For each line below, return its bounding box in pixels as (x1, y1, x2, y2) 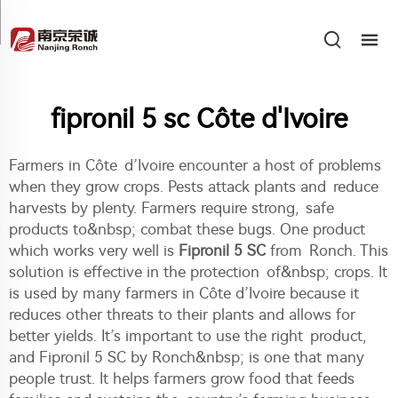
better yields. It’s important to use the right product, (9, 327, 366, 345)
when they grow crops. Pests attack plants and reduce (9, 178, 378, 195)
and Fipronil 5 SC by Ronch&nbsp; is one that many (9, 348, 364, 366)
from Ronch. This (266, 242, 388, 259)
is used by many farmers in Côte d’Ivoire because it (9, 284, 359, 302)
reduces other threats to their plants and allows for (9, 306, 362, 323)
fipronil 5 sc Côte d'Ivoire (51, 103, 347, 135)
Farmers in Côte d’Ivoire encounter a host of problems (9, 156, 381, 174)
